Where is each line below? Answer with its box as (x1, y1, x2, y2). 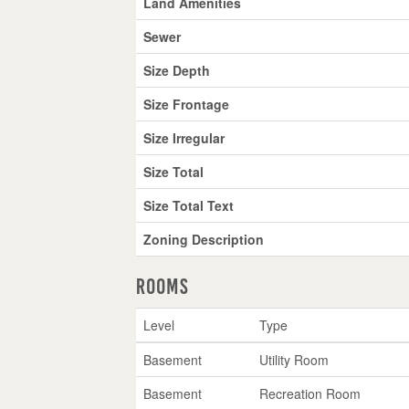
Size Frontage (143, 94, 230, 113)
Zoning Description (143, 229, 265, 248)
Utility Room (259, 350, 330, 369)
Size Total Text (143, 195, 235, 215)
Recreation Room (259, 383, 362, 403)
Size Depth (143, 60, 211, 79)
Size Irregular (143, 128, 225, 147)
